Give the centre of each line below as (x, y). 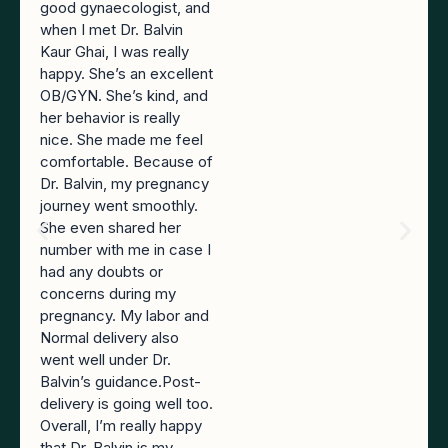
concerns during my (108, 294)
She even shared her (110, 228)
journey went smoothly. (119, 206)
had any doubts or (101, 272)
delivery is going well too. (126, 404)
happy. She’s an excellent (126, 74)
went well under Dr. (105, 360)
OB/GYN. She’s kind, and (124, 96)
